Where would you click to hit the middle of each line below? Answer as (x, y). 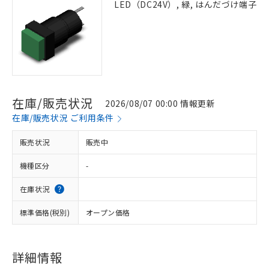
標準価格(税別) (45, 212)
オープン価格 (108, 212)
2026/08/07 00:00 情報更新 (160, 103)
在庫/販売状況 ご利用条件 (63, 118)
